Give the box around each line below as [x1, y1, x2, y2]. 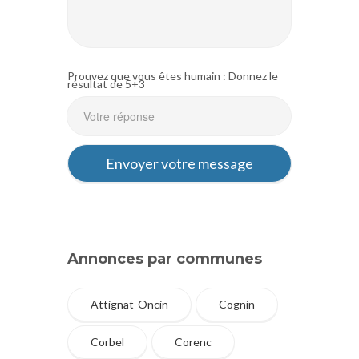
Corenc [175, 334, 212, 349]
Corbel [91, 334, 124, 349]
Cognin [219, 296, 255, 311]
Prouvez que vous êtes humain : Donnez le [67, 68, 278, 83]
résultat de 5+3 [67, 76, 145, 91]
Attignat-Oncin [91, 296, 168, 311]
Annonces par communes [67, 249, 262, 268]
